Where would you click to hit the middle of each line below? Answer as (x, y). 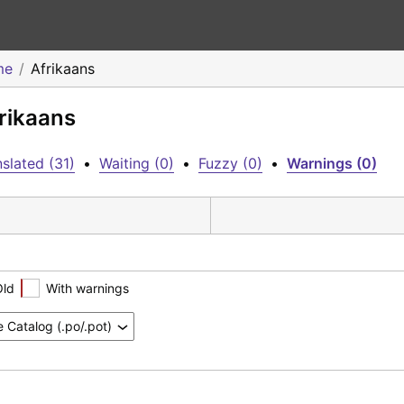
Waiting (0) (137, 163)
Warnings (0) (332, 163)
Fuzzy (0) (230, 163)
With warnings (87, 288)
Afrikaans (63, 69)
